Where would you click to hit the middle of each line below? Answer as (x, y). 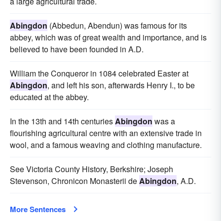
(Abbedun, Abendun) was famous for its (117, 26)
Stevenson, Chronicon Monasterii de (74, 181)
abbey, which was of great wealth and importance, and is (108, 37)
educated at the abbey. (49, 97)
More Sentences (38, 209)
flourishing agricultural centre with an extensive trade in (106, 133)
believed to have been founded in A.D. (77, 49)
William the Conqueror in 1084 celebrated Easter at (99, 74)
